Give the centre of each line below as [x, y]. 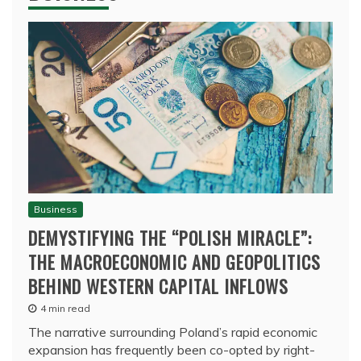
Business [56, 209]
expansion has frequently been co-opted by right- [172, 349]
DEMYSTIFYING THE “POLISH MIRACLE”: [170, 237]
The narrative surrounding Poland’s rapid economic [173, 332]
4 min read [65, 308]
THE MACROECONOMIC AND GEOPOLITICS [174, 261]
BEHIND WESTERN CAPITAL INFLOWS [158, 286]
